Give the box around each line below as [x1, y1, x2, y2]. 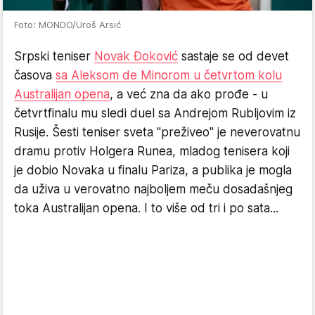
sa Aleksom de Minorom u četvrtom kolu [56, 68, 282, 82]
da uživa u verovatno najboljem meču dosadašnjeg [14, 182, 292, 196]
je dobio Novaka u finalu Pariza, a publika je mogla [14, 163, 292, 177]
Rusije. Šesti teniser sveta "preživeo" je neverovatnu [14, 125, 300, 139]
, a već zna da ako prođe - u [110, 87, 268, 101]
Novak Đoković [94, 49, 178, 63]
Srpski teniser [14, 49, 94, 63]
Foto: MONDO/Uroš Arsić [14, 19, 121, 30]
